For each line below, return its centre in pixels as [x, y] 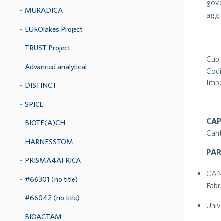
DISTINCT [41, 85]
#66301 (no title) [51, 179]
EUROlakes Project [54, 29]
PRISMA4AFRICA [53, 160]
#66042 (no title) [52, 198]
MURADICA [44, 10]
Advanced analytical [56, 66]
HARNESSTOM [49, 141]
